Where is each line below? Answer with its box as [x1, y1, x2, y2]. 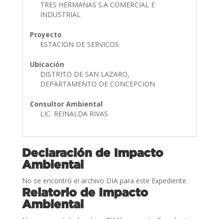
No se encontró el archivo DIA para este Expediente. [22, 175, 188, 185]
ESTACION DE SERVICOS [40, 39, 121, 49]
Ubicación [29, 59, 64, 69]
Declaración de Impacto [22, 146, 163, 159]
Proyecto [29, 29, 62, 39]
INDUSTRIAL [40, 9, 83, 19]
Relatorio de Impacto [22, 185, 148, 198]
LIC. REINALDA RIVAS [40, 109, 110, 118]
